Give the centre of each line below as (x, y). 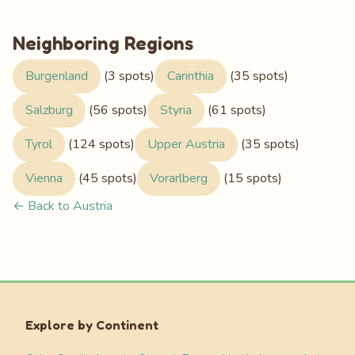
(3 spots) (128, 76)
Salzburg (49, 111)
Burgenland (57, 76)
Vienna (44, 179)
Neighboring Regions (103, 44)
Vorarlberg (179, 179)
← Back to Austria (63, 206)
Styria (176, 111)
